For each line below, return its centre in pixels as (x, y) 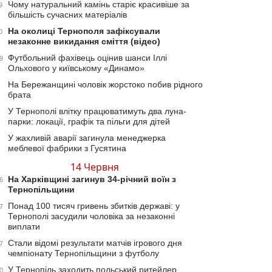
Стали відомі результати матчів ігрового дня (95, 243)
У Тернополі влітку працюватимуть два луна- (97, 111)
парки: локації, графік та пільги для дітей (89, 121)
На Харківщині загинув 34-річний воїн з (92, 179)
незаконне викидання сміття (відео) (84, 41)
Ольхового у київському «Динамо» (76, 68)
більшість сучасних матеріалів (67, 15)
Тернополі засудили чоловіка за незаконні (91, 216)
